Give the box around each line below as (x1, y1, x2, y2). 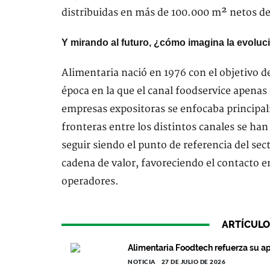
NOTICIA (128, 258, 155, 265)
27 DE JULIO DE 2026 (161, 258, 225, 265)
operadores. (61, 175, 119, 187)
